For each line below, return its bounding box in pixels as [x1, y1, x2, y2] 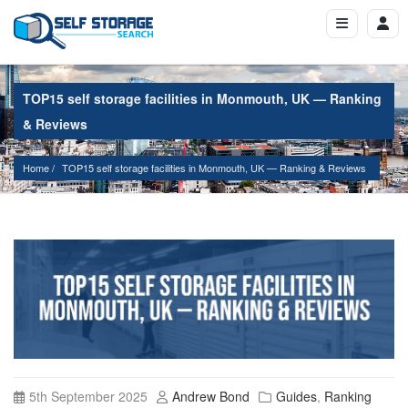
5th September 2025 [29, 386, 148, 405]
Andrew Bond [172, 386, 250, 405]
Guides [276, 386, 317, 405]
